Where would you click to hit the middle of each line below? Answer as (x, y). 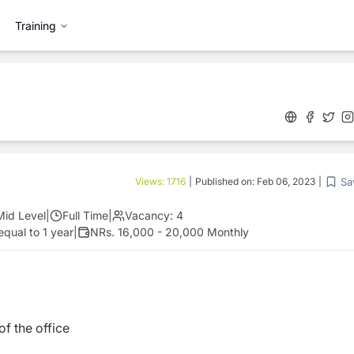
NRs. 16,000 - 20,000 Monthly (169, 232)
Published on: (226, 181)
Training (36, 25)
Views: (151, 181)
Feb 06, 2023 (286, 181)
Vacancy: (149, 215)
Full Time (85, 215)
